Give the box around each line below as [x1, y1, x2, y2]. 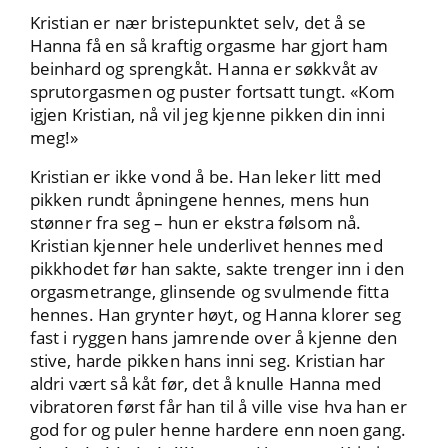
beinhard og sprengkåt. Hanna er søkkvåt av [29, 57, 379, 81]
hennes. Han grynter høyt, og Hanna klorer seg [29, 303, 402, 327]
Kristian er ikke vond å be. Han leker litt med [29, 165, 382, 189]
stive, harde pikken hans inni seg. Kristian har [29, 349, 386, 373]
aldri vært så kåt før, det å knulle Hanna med [29, 372, 382, 396]
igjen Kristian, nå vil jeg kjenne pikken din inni [29, 103, 385, 127]
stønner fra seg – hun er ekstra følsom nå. [29, 211, 362, 235]
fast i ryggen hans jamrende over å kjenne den [29, 326, 398, 350]
